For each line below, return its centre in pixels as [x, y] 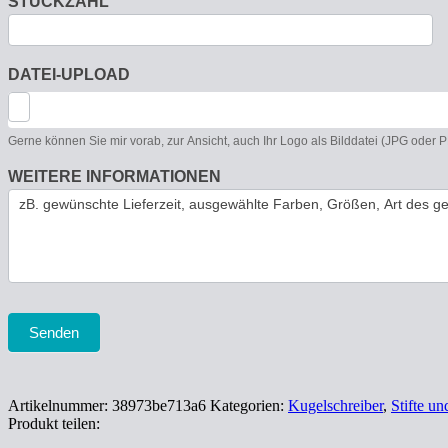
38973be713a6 [159, 406]
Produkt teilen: [54, 424]
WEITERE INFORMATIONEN [114, 177]
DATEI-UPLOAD [69, 75]
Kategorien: [249, 406]
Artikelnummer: [60, 406]
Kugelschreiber [335, 406]
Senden [54, 333]
